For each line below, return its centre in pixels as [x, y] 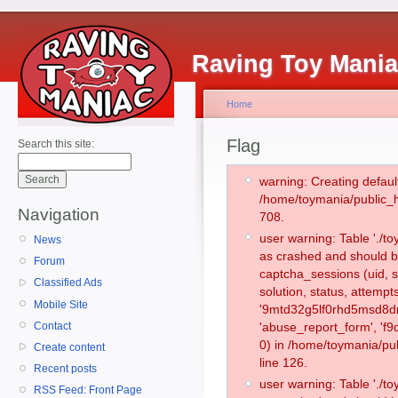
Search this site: [56, 144]
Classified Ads [68, 283]
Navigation [59, 215]
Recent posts [65, 369]
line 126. [283, 362]
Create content [69, 347]
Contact [52, 326]
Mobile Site [61, 304]
